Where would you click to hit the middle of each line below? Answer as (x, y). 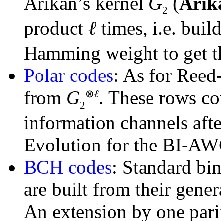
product (56, 28)
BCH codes (68, 167)
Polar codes (69, 75)
